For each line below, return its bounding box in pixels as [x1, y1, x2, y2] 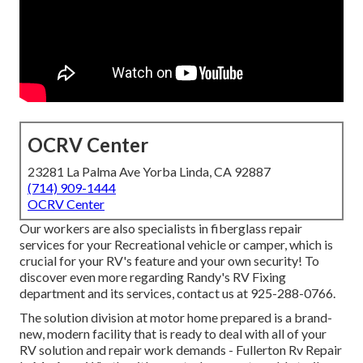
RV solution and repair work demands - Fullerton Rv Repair [19, 342, 342, 358]
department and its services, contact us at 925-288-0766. [19, 285, 335, 301]
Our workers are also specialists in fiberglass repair [19, 220, 302, 237]
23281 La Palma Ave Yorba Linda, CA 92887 [28, 164, 271, 180]
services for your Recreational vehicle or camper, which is [19, 237, 333, 253]
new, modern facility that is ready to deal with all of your [19, 326, 327, 342]
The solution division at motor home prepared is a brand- [19, 310, 332, 326]
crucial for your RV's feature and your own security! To [19, 253, 319, 269]
